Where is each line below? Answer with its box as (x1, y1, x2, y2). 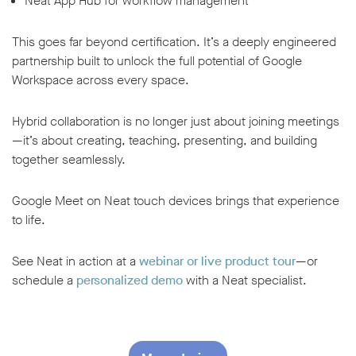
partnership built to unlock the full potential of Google (12, 52, 302, 70)
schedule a (12, 272, 76, 289)
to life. (12, 211, 45, 229)
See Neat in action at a (12, 253, 139, 270)
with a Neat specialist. (183, 272, 307, 289)
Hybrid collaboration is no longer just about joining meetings (12, 113, 339, 130)
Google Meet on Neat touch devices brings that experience (12, 192, 339, 210)
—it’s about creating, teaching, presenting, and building (12, 132, 317, 149)
